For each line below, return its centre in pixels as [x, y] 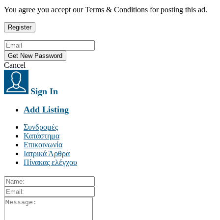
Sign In [44, 91]
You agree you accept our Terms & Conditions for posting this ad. [106, 10]
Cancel [15, 65]
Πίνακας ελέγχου [50, 162]
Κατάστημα [41, 136]
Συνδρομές [41, 127]
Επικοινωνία [43, 145]
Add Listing [46, 110]
